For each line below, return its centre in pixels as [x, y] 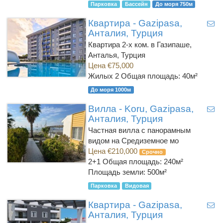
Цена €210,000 [113, 151]
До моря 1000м [111, 90]
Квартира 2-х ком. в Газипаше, [140, 45]
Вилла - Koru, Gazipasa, [141, 109]
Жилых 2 [104, 76]
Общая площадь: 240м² [143, 162]
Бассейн [136, 4]
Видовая [137, 186]
